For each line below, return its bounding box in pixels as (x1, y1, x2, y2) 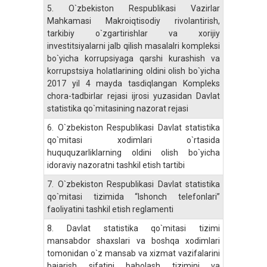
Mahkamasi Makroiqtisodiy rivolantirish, (47, 15, 220, 26)
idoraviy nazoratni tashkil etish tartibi (47, 160, 185, 170)
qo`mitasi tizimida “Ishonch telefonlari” (47, 191, 220, 201)
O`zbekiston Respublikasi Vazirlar (69, 3, 220, 13)
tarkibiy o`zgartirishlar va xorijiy (47, 28, 220, 38)
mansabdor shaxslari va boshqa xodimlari (47, 235, 220, 246)
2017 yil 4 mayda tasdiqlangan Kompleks (47, 78, 220, 88)
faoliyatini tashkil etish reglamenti (47, 204, 173, 214)
